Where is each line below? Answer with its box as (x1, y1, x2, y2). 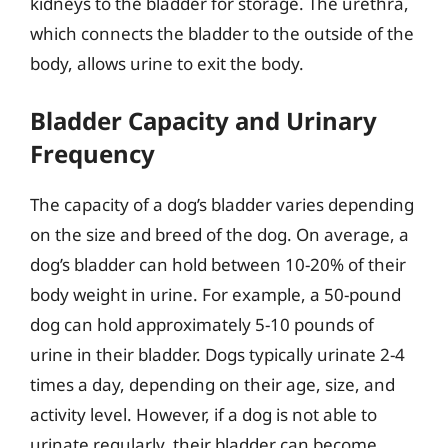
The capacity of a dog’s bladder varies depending (30, 193, 414, 216)
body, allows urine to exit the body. (30, 51, 304, 75)
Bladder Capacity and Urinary (30, 104, 377, 137)
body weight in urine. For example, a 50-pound (30, 283, 401, 306)
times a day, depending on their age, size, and (30, 373, 395, 396)
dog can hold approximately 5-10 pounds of (30, 313, 374, 336)
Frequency (30, 137, 155, 170)
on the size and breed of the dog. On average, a (30, 223, 409, 246)
